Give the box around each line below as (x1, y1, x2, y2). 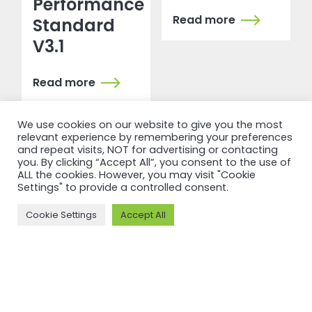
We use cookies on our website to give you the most (17, 118, 283, 132)
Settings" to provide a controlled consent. (17, 180, 228, 194)
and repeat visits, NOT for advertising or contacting (17, 143, 278, 157)
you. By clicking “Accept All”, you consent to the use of (17, 155, 291, 169)
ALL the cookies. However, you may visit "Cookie (17, 168, 256, 182)
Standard (33, 14, 116, 38)
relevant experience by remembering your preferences (17, 130, 292, 144)
